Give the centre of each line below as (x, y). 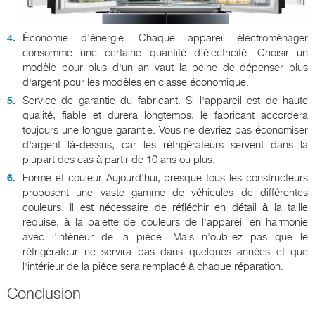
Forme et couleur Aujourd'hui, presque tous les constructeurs (165, 178)
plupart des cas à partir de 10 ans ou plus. (119, 159)
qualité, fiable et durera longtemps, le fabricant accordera (165, 115)
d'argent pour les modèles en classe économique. (136, 82)
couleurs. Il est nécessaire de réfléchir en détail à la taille (165, 207)
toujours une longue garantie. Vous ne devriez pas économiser (165, 130)
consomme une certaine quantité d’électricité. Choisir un (165, 52)
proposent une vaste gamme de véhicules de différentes (165, 192)
